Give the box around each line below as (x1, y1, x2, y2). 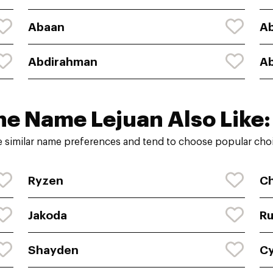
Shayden (28, 244, 79, 256)
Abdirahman (28, 55, 97, 68)
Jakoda (28, 209, 67, 221)
